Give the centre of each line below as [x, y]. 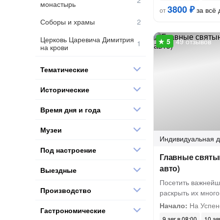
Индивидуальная [187, 138]
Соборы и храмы [68, 22]
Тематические [64, 69]
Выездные [58, 170]
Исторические [65, 89]
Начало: [174, 205]
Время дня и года [70, 109]
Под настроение [68, 150]
